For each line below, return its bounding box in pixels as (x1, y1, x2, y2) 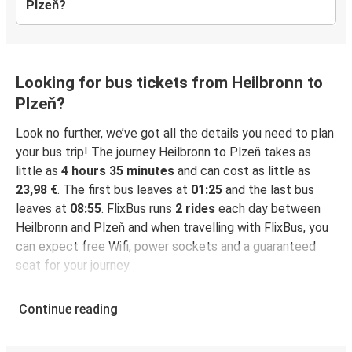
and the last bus (222, 182, 314, 198)
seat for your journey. (16, 258, 131, 273)
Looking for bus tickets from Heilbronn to (16, 73, 323, 93)
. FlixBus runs (101, 201, 175, 217)
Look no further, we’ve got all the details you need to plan (16, 126, 334, 141)
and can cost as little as (174, 163, 310, 179)
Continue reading (19, 302, 118, 317)
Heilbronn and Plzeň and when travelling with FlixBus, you (16, 220, 328, 236)
